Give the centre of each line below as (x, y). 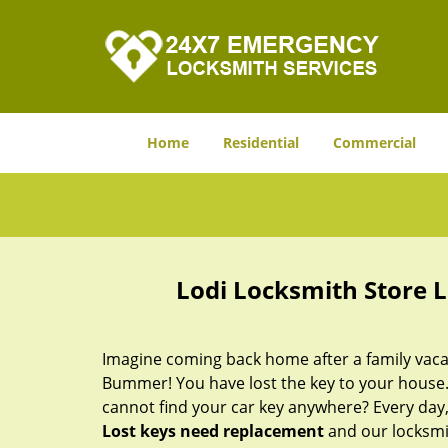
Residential (261, 142)
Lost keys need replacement (213, 431)
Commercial (374, 142)
